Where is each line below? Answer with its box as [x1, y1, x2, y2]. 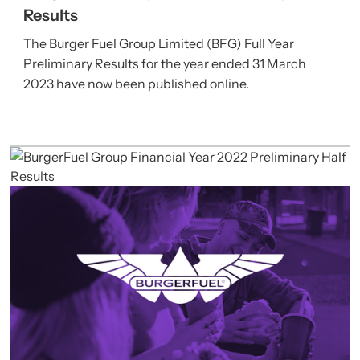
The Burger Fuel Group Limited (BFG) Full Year [23, 35, 294, 52]
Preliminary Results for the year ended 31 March [23, 55, 306, 72]
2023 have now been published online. [23, 76, 249, 92]
